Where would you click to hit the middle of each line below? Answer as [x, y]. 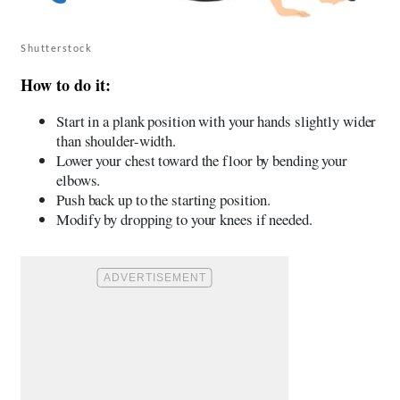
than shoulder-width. [117, 140]
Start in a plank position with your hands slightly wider [217, 121]
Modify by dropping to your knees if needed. [184, 219]
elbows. [79, 179]
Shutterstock [56, 47]
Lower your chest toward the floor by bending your [202, 160]
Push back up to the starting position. [164, 199]
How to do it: [66, 84]
